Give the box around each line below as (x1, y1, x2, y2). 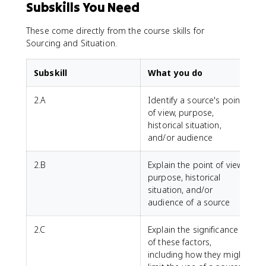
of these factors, (148, 236, 212, 248)
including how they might (148, 249, 247, 260)
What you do (148, 67, 203, 78)
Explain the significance (148, 224, 239, 235)
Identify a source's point (148, 94, 243, 106)
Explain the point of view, (148, 159, 245, 170)
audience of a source (148, 197, 230, 208)
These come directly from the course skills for (26, 25, 205, 36)
